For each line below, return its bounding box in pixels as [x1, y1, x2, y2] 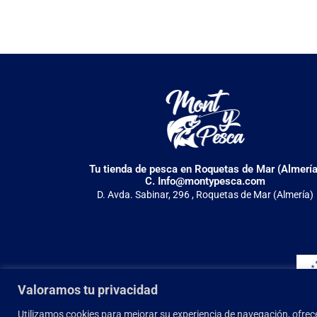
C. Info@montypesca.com [145, 174, 266, 188]
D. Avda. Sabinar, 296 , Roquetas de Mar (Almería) [97, 188, 314, 200]
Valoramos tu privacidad [18, 282, 158, 297]
